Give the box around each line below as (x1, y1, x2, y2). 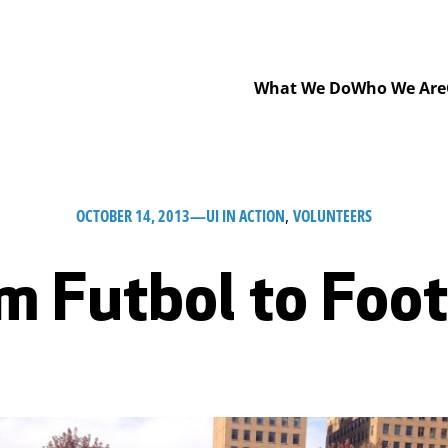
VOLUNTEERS (292, 204, 372, 227)
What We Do (254, 76, 351, 99)
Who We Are (351, 76, 446, 99)
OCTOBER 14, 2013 (75, 204, 190, 227)
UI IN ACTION (205, 204, 285, 227)
